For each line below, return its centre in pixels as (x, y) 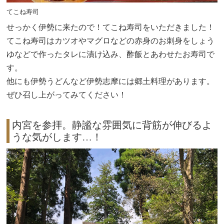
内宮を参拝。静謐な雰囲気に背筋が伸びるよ (112, 125)
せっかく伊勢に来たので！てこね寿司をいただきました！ (111, 27)
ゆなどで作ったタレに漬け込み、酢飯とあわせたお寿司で (111, 54)
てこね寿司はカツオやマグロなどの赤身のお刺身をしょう (111, 40)
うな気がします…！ (57, 137)
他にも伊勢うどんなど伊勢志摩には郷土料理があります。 (111, 81)
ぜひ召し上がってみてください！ (67, 94)
